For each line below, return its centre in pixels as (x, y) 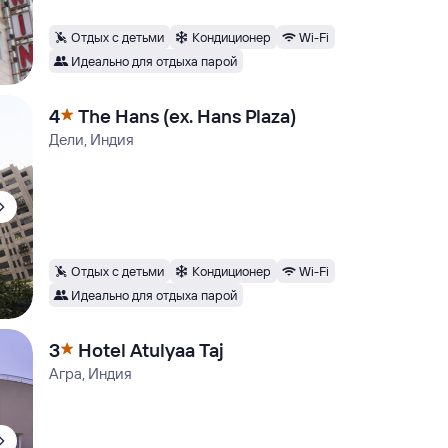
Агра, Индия (91, 373)
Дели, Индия (92, 139)
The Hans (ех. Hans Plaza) (187, 116)
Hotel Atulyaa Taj (151, 350)
